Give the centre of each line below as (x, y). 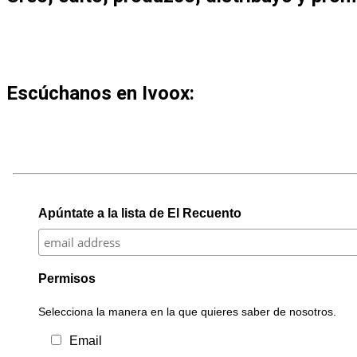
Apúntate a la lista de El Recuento (139, 213)
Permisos (67, 278)
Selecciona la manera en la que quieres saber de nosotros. (187, 311)
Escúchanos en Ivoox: (100, 93)
